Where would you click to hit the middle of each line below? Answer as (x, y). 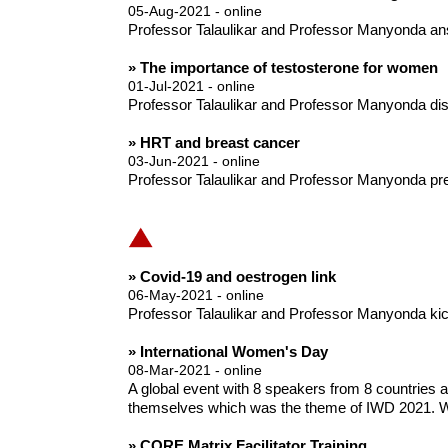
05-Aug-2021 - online (194, 11)
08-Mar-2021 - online (194, 370)
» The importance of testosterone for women (282, 68)
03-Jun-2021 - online (193, 161)
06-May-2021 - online (195, 295)
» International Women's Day (227, 352)
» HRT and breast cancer (213, 143)
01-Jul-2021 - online (191, 86)
